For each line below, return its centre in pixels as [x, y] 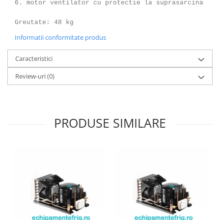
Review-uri [31, 76]
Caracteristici [34, 58]
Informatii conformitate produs [60, 37]
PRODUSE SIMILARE [110, 123]
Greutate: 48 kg [44, 22]
